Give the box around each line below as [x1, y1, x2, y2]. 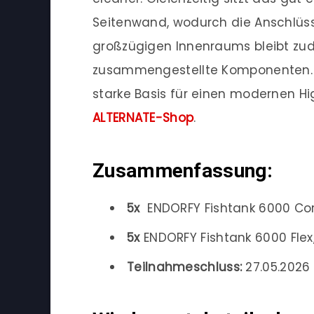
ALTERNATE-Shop [93, 109, 194, 127]
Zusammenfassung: [93, 158, 273, 182]
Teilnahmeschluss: [127, 259, 243, 276]
